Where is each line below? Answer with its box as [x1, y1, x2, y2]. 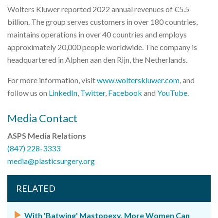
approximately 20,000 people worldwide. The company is [7, 42, 197, 52]
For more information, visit [7, 75, 97, 85]
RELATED [16, 183, 55, 194]
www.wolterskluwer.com [97, 75, 180, 85]
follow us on [7, 88, 49, 97]
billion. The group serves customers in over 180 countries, [7, 17, 198, 26]
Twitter [80, 88, 105, 97]
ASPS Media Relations [7, 131, 86, 140]
